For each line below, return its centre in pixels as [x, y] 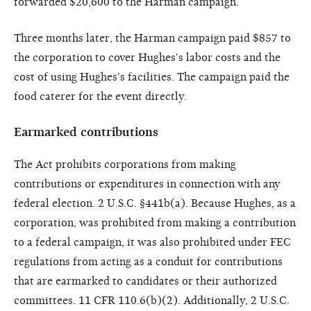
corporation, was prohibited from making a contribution [155, 222]
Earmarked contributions [86, 132]
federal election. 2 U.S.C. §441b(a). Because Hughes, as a [155, 203]
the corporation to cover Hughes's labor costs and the [147, 57]
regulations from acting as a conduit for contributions [148, 261]
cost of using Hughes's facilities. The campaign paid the [152, 77]
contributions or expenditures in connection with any [147, 184]
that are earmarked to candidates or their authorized [145, 281]
